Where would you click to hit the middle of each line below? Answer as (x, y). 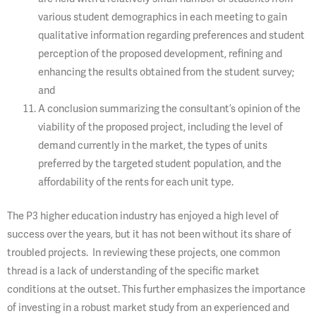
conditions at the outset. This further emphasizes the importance (156, 288)
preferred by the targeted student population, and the (159, 163)
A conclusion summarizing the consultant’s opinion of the (169, 108)
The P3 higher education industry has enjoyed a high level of (143, 215)
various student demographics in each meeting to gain (162, 16)
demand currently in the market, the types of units (152, 145)
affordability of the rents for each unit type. (135, 181)
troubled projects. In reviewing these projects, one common (144, 252)
